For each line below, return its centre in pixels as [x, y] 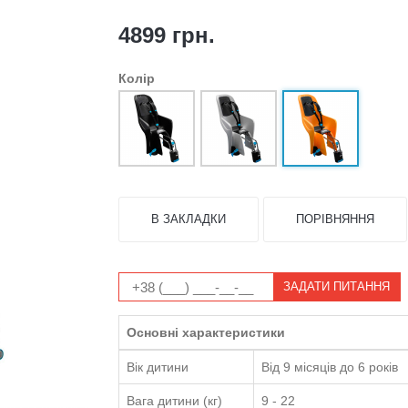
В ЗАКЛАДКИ [188, 219]
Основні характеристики [205, 333]
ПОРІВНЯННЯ [335, 219]
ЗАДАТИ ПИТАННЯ [336, 287]
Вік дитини [157, 367]
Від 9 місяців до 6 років [329, 367]
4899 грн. [166, 36]
